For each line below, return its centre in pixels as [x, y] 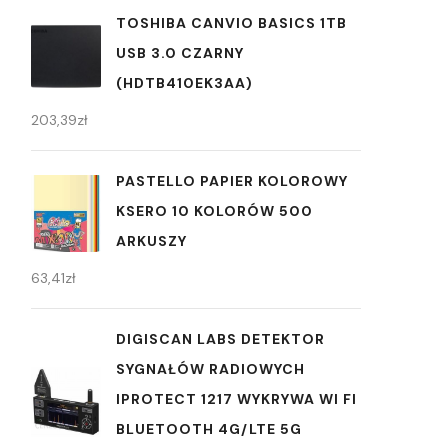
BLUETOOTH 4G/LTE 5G [209, 429]
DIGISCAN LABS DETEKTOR [220, 339]
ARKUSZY [151, 241]
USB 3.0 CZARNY [180, 53]
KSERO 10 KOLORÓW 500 [214, 211]
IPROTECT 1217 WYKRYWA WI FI [236, 399]
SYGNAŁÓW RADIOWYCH [210, 369]
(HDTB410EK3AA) [184, 83]
